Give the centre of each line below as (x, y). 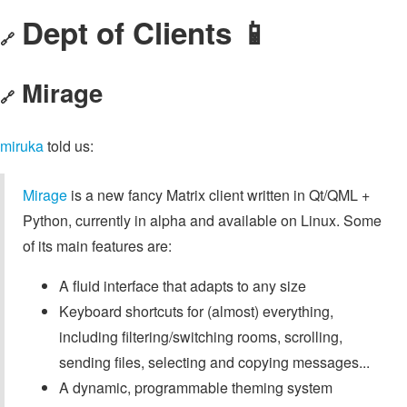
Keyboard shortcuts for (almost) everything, (196, 311)
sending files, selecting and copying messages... (214, 362)
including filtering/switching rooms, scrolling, (201, 336)
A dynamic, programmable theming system (196, 387)
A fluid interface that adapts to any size (183, 285)
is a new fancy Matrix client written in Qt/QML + (218, 194)
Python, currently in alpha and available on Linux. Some (202, 220)
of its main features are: (97, 245)
